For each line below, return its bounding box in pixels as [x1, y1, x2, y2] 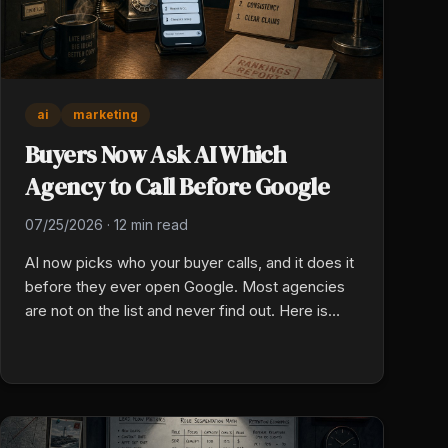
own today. [25, 348, 100, 368]
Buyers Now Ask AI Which [25, 137, 287, 171]
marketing [73, 106, 138, 122]
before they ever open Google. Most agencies [25, 276, 345, 296]
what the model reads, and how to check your [25, 324, 339, 344]
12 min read [114, 215, 188, 233]
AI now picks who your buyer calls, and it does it [25, 252, 354, 272]
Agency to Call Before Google [25, 169, 330, 203]
